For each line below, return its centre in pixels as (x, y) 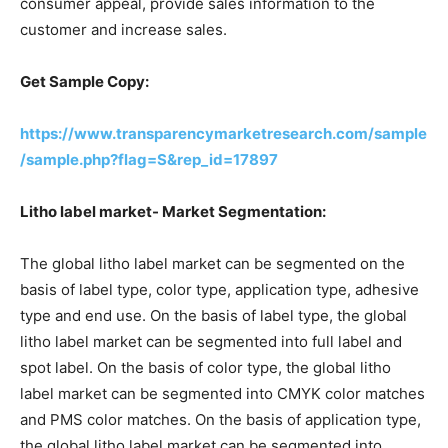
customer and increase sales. (123, 29)
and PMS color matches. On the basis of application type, (220, 419)
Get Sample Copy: (84, 81)
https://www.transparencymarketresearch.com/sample (223, 133)
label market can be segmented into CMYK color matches (222, 393)
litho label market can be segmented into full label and (211, 341)
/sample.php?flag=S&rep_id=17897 (149, 159)
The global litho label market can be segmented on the (212, 263)
